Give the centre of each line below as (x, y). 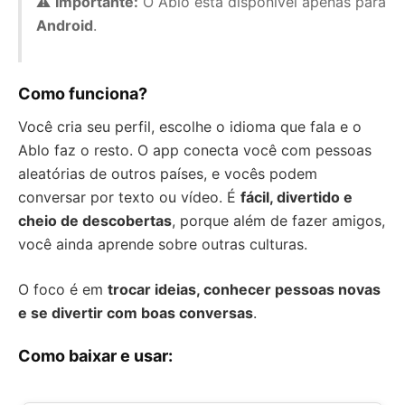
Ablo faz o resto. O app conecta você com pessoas (195, 150)
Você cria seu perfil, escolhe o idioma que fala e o (190, 126)
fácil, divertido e (297, 197)
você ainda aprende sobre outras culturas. (163, 244)
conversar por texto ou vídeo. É (129, 197)
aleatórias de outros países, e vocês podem (168, 173)
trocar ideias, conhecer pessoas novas (244, 289)
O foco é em (63, 289)
